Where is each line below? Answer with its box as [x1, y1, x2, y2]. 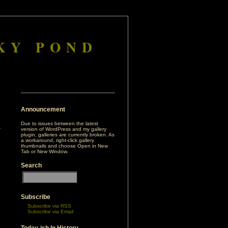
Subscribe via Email [27, 209, 73, 214]
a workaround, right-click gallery [21, 137, 94, 143]
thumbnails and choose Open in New [21, 143, 108, 149]
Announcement [21, 106, 65, 113]
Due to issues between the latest [21, 121, 98, 126]
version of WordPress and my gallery [21, 126, 106, 132]
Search [21, 162, 42, 169]
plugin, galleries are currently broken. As [21, 132, 115, 137]
